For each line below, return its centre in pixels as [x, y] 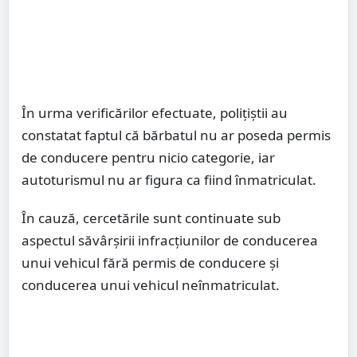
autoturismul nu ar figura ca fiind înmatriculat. [169, 179]
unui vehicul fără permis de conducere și [150, 262]
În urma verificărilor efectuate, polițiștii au [155, 112]
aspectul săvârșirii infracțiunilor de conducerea [170, 240]
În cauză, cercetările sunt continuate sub [151, 218]
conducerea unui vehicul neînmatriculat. [151, 284]
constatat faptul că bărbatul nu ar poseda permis [176, 135]
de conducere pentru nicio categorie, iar [148, 157]
